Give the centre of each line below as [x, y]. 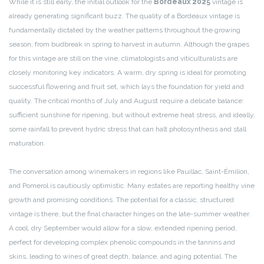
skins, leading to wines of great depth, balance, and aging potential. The [123, 257]
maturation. [27, 143]
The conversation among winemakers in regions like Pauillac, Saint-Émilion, [129, 172]
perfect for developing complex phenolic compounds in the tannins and [122, 242]
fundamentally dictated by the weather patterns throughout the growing [125, 30]
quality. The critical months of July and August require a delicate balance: [126, 101]
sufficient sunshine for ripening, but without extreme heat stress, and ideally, [132, 115]
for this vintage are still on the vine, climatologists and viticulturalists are [123, 59]
